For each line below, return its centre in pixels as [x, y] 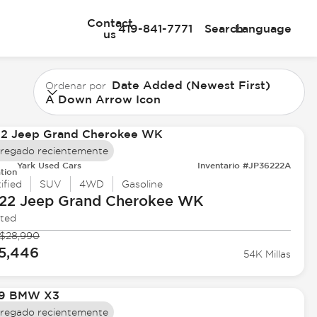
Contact [110, 23]
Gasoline [142, 184]
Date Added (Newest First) [191, 85]
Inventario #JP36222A [244, 165]
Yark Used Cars [49, 165]
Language [263, 28]
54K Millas [267, 254]
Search [224, 28]
